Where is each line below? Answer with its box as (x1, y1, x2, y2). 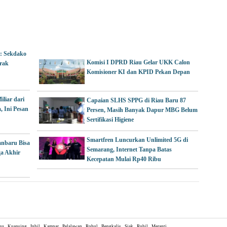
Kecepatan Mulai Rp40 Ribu (87, 155, 161, 163)
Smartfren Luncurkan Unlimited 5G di (87, 136, 188, 143)
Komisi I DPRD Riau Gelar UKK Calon (87, 58, 190, 66)
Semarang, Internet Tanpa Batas (87, 145, 172, 153)
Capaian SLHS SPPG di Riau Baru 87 (87, 97, 186, 104)
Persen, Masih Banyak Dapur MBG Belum (87, 106, 198, 114)
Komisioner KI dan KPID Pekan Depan (87, 68, 190, 75)
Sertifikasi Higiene (87, 116, 134, 124)
